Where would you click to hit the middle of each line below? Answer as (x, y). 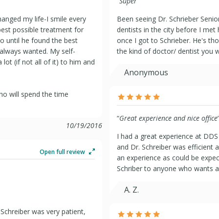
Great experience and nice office (168, 118)
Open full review (63, 152)
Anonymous (146, 72)
